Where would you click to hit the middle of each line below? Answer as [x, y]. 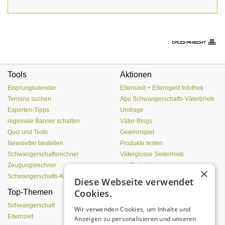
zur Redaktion [139, 165]
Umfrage [132, 110]
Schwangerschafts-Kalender [46, 177]
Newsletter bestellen [35, 143]
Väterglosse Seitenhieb [152, 154]
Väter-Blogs [136, 121]
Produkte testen [141, 143]
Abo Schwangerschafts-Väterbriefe [167, 99]
